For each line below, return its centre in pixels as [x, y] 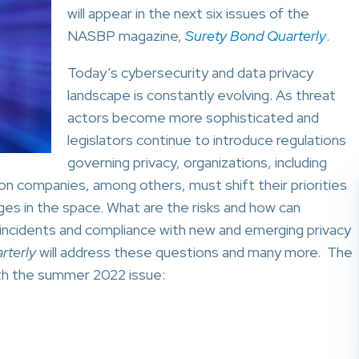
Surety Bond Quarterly [256, 36]
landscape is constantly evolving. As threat [202, 95]
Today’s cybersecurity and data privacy [190, 73]
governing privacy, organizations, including [197, 162]
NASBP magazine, [126, 36]
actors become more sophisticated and [193, 117]
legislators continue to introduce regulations [207, 140]
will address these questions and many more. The [194, 252]
